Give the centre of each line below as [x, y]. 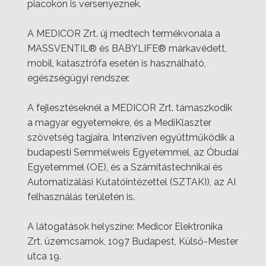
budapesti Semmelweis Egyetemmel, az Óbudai [133, 152]
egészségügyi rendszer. [78, 78]
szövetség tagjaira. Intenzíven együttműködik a [131, 137]
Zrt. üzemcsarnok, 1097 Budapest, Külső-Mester [133, 241]
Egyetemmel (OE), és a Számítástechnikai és [125, 167]
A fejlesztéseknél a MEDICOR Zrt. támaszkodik [130, 107]
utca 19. [44, 256]
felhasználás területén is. [81, 197]
